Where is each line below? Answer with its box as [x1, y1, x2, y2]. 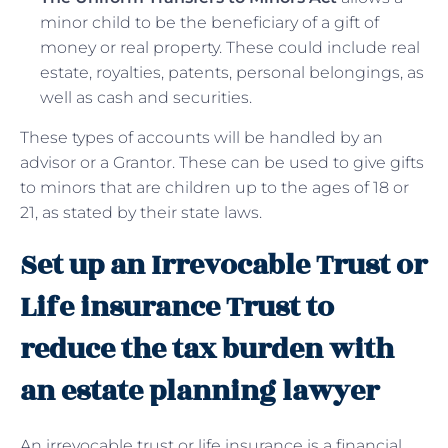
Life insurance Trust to [20, 285, 334, 329]
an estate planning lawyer [20, 369, 379, 413]
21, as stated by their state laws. [20, 202, 262, 222]
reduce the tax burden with [20, 327, 394, 371]
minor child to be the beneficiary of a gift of [40, 12, 379, 32]
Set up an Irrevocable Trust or [20, 243, 427, 287]
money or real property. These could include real [40, 37, 420, 57]
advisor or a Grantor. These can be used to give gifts [20, 152, 424, 172]
